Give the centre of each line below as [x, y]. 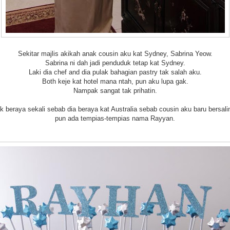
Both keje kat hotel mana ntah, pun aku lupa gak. [115, 81]
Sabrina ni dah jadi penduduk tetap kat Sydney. [115, 63]
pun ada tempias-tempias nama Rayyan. [115, 118]
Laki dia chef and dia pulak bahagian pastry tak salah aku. [115, 72]
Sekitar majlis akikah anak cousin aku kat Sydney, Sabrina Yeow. [115, 54]
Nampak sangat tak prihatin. [115, 91]
